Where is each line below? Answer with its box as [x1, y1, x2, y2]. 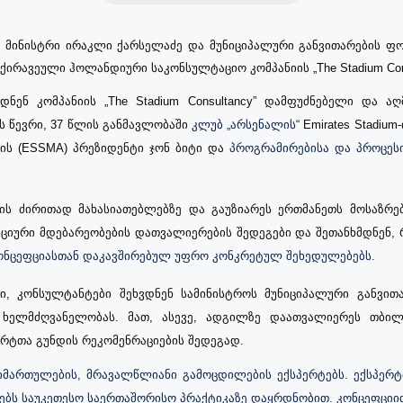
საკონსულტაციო [151, 61, 246, 76]
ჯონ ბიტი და [149, 141, 229, 156]
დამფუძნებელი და [264, 94, 378, 109]
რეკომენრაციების [82, 334, 184, 348]
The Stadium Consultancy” [108, 94, 256, 109]
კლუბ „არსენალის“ [192, 118, 304, 132]
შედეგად [188, 334, 240, 348]
